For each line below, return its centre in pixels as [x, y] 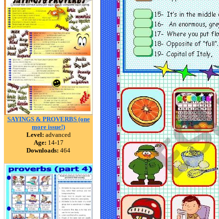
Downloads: [43, 150]
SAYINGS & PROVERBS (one [48, 119]
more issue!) [48, 127]
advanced [57, 135]
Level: [35, 135]
